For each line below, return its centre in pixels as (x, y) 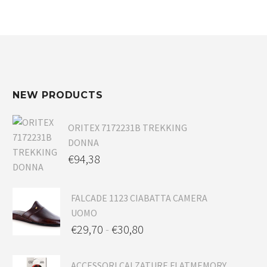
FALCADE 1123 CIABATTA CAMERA (139, 198)
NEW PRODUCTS (58, 95)
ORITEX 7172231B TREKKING (128, 128)
